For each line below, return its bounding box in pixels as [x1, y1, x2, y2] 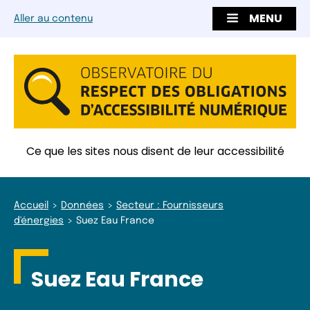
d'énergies [14, 215, 64, 226]
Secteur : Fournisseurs [116, 200, 224, 210]
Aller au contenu [14, 14, 93, 24]
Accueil [14, 200, 48, 210]
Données [61, 200, 104, 210]
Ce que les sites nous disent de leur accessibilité [26, 143, 284, 159]
